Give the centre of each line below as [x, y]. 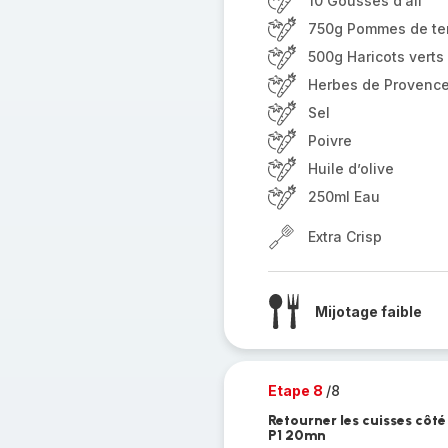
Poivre [329, 140]
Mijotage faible [368, 311]
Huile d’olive [350, 168]
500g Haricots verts [375, 56]
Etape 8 [296, 390]
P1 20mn [296, 435]
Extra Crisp [344, 236]
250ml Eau [343, 196]
